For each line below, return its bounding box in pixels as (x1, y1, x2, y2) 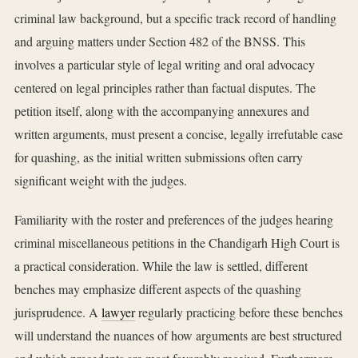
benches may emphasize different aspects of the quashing (14, 280, 301, 298)
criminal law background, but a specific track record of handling (14, 10, 336, 27)
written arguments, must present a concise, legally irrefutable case (14, 125, 343, 143)
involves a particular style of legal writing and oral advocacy (14, 56, 315, 74)
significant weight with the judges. (14, 172, 187, 189)
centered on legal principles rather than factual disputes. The (14, 79, 316, 97)
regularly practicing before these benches (135, 304, 343, 321)
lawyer (101, 304, 135, 321)
